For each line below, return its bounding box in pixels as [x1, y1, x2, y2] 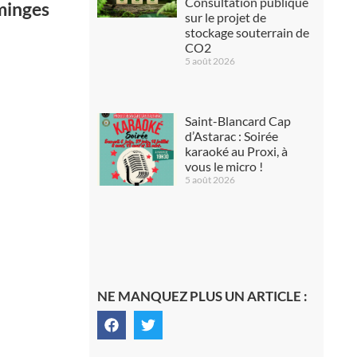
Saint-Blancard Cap [184, 112, 291, 128]
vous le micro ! [184, 158, 263, 174]
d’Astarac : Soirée [184, 127, 278, 143]
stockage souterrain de [184, 25, 309, 40]
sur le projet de [184, 10, 266, 25]
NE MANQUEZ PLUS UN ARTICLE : [96, 287, 308, 304]
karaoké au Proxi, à [184, 143, 288, 159]
